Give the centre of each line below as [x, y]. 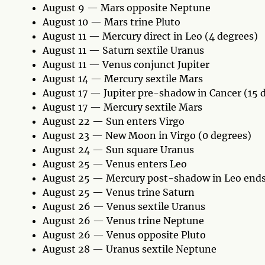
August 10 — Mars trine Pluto [112, 22]
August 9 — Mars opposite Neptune [127, 7]
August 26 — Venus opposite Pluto [124, 235]
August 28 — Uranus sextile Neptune [130, 249]
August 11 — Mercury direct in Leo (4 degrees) [150, 36]
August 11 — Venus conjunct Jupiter [126, 64]
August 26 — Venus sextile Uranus [124, 206]
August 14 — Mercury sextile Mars [123, 78]
